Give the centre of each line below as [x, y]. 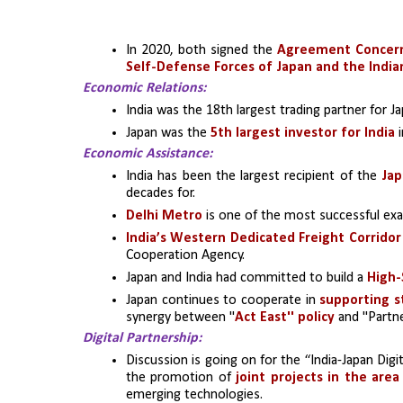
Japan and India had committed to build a [246, 278]
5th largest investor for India [303, 133]
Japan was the [168, 133]
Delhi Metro [164, 215]
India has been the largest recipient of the [254, 176]
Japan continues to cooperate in [223, 300]
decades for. [161, 193]
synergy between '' [180, 317]
